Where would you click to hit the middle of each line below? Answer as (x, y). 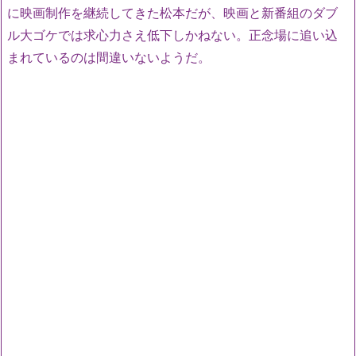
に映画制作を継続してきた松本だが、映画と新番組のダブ (172, 13)
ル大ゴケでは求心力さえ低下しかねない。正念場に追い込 (172, 35)
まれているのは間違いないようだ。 (109, 58)
